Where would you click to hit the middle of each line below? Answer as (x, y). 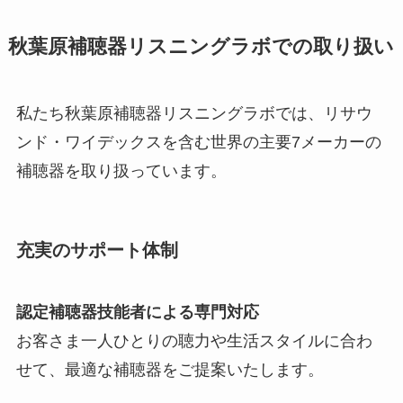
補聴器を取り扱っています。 (121, 170)
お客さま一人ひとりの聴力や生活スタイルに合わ (194, 341)
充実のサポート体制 (97, 250)
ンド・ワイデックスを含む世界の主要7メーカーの (198, 142)
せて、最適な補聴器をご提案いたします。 (170, 370)
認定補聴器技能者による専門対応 (137, 313)
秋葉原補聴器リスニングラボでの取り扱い (201, 46)
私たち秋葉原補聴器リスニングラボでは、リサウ (194, 113)
